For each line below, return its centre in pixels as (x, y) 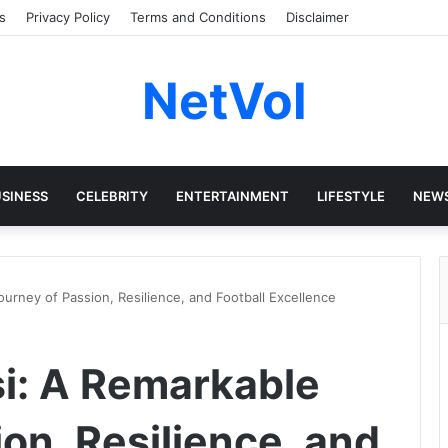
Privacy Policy (68, 17)
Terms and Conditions (198, 17)
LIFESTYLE (350, 196)
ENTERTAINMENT (232, 196)
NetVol (224, 101)
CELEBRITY (111, 196)
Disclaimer (317, 17)
